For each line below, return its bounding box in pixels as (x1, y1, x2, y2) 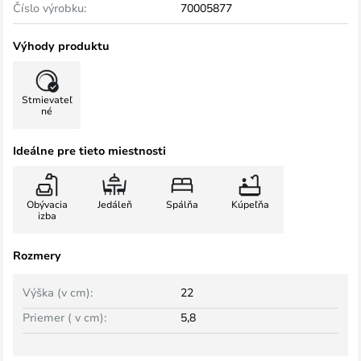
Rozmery (13, 247, 61, 263)
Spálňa (166, 197, 198, 210)
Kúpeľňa (230, 197, 269, 210)
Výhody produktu (13, 38, 110, 53)
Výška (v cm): (23, 284, 93, 300)
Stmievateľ (21, 93, 73, 106)
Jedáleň (97, 197, 132, 210)
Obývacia (26, 197, 68, 210)
